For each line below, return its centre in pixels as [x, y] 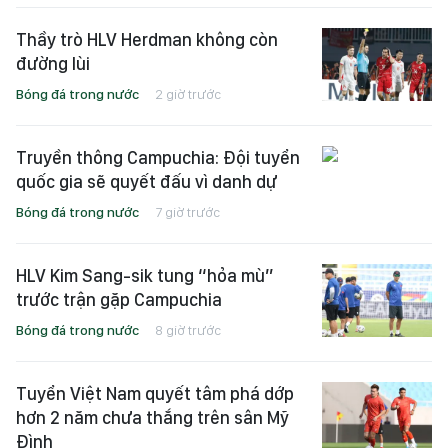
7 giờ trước [187, 212]
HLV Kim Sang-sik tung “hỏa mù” [145, 275]
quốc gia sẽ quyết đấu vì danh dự [146, 181]
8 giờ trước [188, 330]
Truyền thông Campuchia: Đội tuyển [158, 157]
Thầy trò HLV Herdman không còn [147, 39]
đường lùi [53, 63]
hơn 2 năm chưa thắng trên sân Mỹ [152, 417]
